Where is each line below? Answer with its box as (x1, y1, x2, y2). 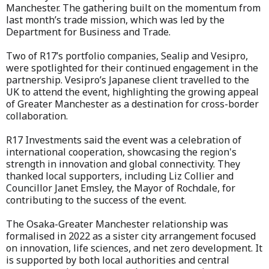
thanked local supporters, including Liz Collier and (6, 169, 234, 183)
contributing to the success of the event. (6, 193, 186, 207)
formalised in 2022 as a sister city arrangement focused (6, 229, 256, 243)
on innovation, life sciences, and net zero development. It (6, 241, 262, 255)
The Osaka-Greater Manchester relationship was (6, 217, 228, 231)
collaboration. (6, 109, 68, 123)
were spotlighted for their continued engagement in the (6, 61, 258, 75)
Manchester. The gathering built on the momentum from (6, 1, 261, 15)
